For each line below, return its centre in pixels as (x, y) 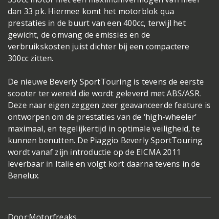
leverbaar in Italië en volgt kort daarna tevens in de (104, 164)
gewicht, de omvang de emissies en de (79, 35)
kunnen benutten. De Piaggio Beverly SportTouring (105, 140)
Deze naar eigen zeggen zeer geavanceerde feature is (109, 105)
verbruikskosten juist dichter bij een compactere (99, 46)
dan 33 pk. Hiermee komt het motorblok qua (91, 11)
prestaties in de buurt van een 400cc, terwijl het (97, 23)
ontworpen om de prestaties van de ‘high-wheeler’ (102, 117)
